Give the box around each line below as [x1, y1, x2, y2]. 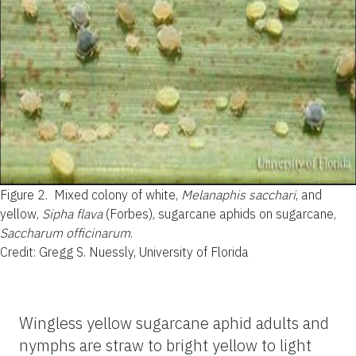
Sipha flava [42, 206, 103, 222]
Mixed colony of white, [54, 187, 181, 203]
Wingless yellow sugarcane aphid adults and [19, 312, 329, 335]
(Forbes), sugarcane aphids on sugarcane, [103, 206, 336, 222]
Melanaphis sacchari [181, 187, 296, 203]
